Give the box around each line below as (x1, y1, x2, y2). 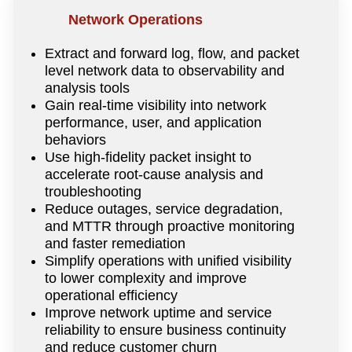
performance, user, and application (45, 114, 262, 130)
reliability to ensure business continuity (45, 321, 287, 338)
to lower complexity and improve (45, 269, 247, 286)
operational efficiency (45, 287, 178, 303)
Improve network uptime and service (45, 304, 273, 321)
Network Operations (68, 11, 203, 27)
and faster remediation (45, 235, 186, 251)
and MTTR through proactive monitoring (45, 218, 295, 234)
